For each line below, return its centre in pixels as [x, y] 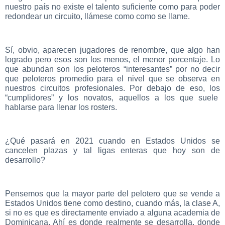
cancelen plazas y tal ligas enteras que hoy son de [113, 151]
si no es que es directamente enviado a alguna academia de [113, 212]
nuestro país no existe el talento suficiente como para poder [113, 7]
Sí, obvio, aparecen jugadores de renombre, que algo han [113, 50]
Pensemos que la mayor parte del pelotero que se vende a [113, 193]
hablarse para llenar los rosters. [61, 107]
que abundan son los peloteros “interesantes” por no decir [113, 69]
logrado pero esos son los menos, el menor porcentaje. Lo [113, 60]
